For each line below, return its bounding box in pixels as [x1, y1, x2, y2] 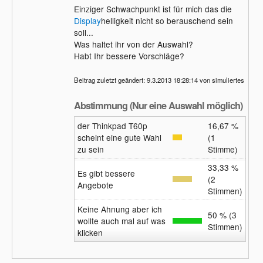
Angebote [77, 179, 113, 191]
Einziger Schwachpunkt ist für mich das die [73, 2, 232, 15]
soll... [73, 26, 93, 38]
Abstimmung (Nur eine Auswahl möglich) [73, 99, 242, 113]
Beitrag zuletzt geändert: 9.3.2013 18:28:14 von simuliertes [73, 75, 244, 85]
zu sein [77, 143, 104, 156]
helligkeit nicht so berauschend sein [100, 14, 233, 26]
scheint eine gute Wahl [77, 131, 161, 144]
